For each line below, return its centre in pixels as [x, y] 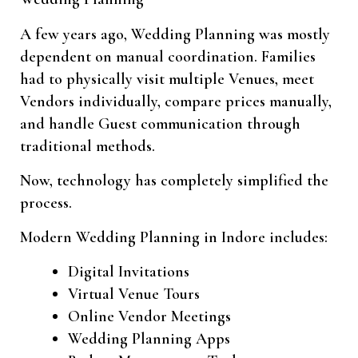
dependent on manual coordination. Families [168, 56]
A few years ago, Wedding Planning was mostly [175, 34]
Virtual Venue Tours [134, 294]
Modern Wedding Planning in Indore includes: [174, 237]
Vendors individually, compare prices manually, [176, 101]
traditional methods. [88, 146]
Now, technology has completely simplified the [174, 180]
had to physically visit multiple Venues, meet [167, 79]
